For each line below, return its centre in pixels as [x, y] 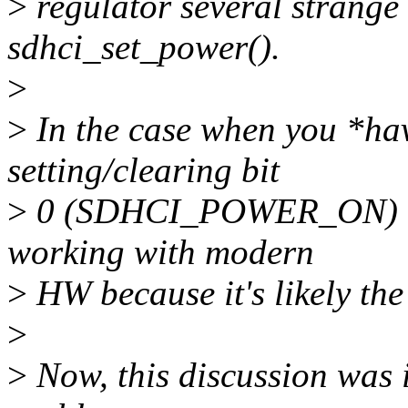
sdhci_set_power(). [144, 47]
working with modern [161, 252]
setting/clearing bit [143, 170]
